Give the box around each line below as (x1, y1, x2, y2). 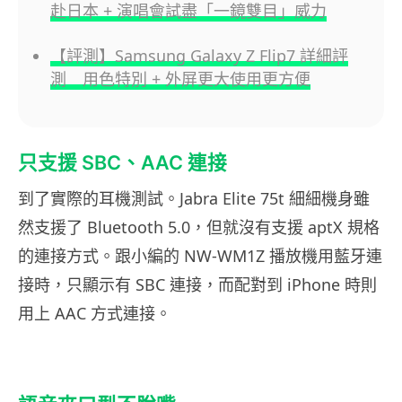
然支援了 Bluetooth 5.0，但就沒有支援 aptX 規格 (18, 215, 380, 238)
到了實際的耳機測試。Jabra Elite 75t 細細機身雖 (18, 187, 370, 209)
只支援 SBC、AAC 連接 (18, 150, 227, 174)
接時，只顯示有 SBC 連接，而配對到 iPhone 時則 (18, 273, 377, 295)
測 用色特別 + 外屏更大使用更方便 (50, 67, 310, 90)
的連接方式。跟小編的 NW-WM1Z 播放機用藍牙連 (18, 244, 382, 267)
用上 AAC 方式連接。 (18, 301, 171, 324)
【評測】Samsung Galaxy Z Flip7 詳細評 (50, 44, 348, 66)
